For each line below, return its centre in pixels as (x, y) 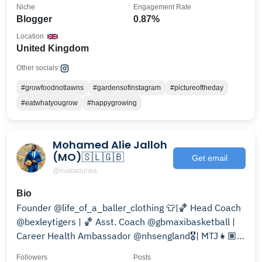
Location (30, 36)
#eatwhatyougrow (49, 103)
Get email (209, 158)
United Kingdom (53, 48)
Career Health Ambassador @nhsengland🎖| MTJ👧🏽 (127, 236)
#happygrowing (112, 103)
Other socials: (38, 68)
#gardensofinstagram (127, 88)
